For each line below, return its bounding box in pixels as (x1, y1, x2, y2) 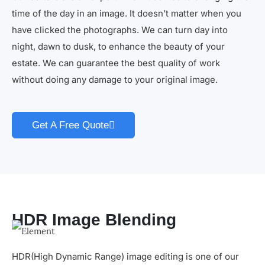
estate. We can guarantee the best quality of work (12, 57, 220, 69)
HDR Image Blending (12, 211, 176, 230)
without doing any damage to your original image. (12, 74, 218, 86)
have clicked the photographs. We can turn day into (12, 24, 228, 36)
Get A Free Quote (32, 119, 109, 131)
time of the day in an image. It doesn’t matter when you (12, 8, 241, 20)
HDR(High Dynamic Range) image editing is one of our (12, 251, 239, 263)
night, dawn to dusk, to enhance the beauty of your (12, 41, 225, 53)
